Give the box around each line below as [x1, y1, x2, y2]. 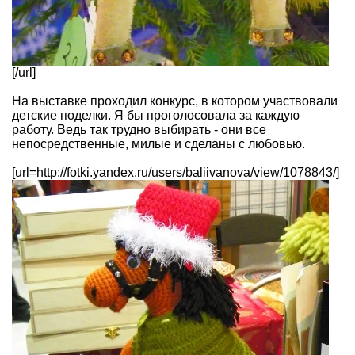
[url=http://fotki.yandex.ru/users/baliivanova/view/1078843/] [12, 166, 339, 180]
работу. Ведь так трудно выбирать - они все [12, 123, 266, 137]
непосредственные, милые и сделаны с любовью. [12, 137, 305, 151]
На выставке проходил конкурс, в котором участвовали [12, 94, 338, 109]
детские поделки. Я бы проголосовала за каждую [12, 109, 300, 123]
